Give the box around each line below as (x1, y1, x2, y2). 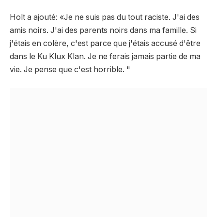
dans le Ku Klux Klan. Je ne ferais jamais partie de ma (10, 52, 201, 62)
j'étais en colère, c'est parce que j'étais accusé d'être (10, 39, 201, 48)
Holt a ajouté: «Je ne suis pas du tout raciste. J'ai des (10, 13, 200, 22)
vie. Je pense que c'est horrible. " (10, 65, 130, 75)
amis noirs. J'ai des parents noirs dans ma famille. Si (10, 26, 197, 35)
